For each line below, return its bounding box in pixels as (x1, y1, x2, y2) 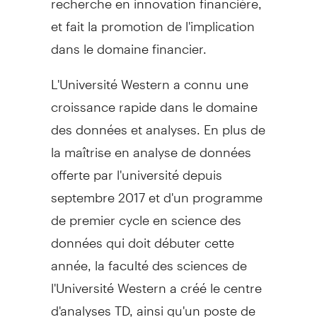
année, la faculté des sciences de (50, 245, 247, 273)
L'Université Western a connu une (50, 64, 248, 92)
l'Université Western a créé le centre (50, 267, 262, 296)
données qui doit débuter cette (50, 222, 234, 250)
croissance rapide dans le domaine (50, 86, 258, 115)
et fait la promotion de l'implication (50, 6, 255, 34)
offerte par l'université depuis (50, 154, 222, 183)
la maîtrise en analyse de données (50, 132, 251, 160)
